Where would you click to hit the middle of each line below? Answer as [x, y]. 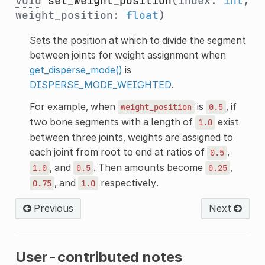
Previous [52, 208]
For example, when [73, 106]
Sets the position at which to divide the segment [138, 40]
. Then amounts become [149, 167]
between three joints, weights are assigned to [131, 137]
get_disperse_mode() [76, 70]
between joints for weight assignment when [127, 55]
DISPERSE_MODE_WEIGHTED [100, 84]
